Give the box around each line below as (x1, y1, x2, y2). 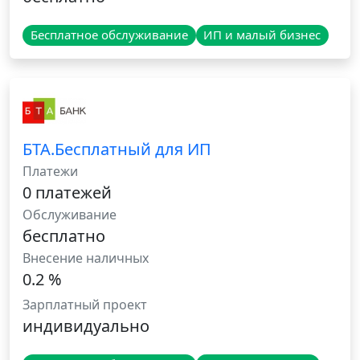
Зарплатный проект (22, 296, 147, 314)
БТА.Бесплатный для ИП (22, 138, 211, 161)
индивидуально (22, 315, 149, 337)
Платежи (22, 162, 78, 181)
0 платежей (22, 182, 112, 204)
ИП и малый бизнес (203, 27, 321, 43)
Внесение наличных (22, 249, 149, 268)
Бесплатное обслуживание (30, 27, 188, 43)
